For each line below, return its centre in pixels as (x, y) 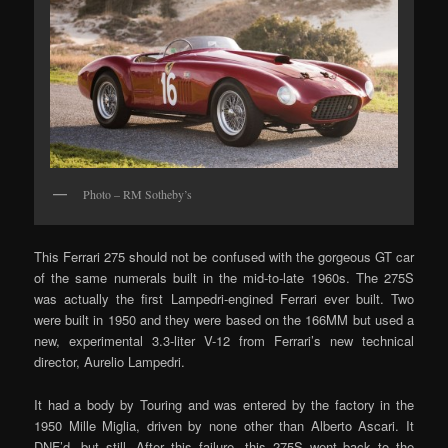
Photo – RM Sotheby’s (138, 194)
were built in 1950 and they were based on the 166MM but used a (224, 320)
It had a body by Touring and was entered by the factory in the (224, 404)
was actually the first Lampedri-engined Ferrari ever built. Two (224, 299)
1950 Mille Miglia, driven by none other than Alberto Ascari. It (224, 425)
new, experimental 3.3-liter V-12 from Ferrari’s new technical (224, 341)
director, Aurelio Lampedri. (110, 362)
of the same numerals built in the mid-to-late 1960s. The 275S (224, 278)
